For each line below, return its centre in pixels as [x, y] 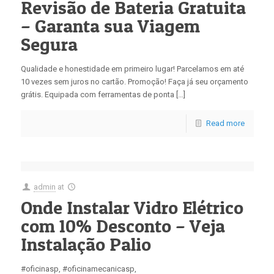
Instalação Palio [86, 244]
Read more [225, 123]
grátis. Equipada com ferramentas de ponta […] [103, 94]
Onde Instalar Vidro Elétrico [132, 207]
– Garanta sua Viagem [110, 26]
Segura [49, 44]
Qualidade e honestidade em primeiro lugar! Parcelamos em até [132, 69]
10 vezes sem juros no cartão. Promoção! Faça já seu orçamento [134, 82]
